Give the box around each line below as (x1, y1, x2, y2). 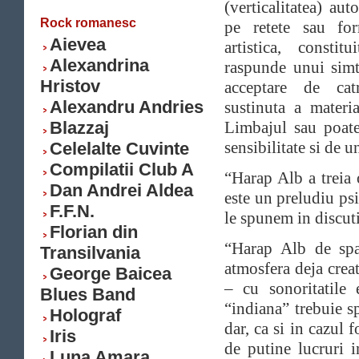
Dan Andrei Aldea (50, 180, 193, 200)
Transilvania (40, 243, 140, 263)
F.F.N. (50, 201, 95, 221)
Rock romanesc (40, 16, 136, 30)
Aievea (50, 34, 106, 54)
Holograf (50, 305, 121, 325)
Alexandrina (50, 55, 149, 75)
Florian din (50, 222, 138, 242)
